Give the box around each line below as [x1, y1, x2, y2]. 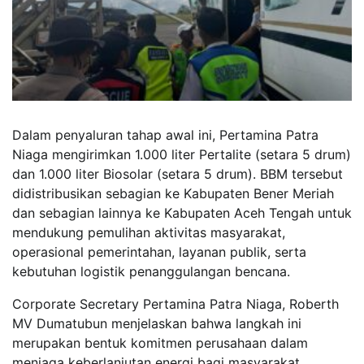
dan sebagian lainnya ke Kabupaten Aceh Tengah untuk [12, 204, 352, 221]
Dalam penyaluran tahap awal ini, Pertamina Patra [12, 126, 318, 143]
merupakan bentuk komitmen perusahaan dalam [12, 334, 308, 351]
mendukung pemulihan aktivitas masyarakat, [12, 223, 285, 240]
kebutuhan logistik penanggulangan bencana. [12, 262, 290, 279]
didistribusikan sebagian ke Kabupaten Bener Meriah [12, 184, 334, 201]
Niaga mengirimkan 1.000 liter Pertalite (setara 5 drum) [12, 145, 351, 162]
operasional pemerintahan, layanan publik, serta [12, 243, 306, 260]
